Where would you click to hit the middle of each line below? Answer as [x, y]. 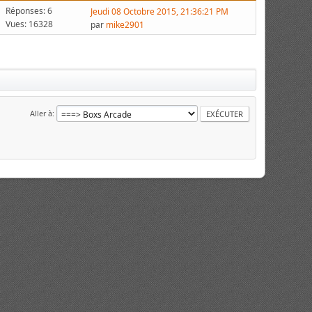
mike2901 [125, 25]
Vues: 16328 [29, 24]
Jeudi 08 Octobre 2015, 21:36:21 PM [160, 11]
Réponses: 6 [29, 10]
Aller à [41, 113]
